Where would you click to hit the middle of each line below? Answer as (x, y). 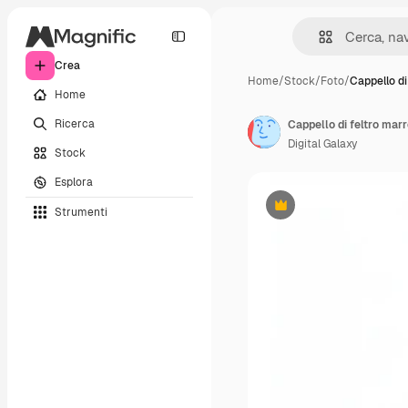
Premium (303, 212)
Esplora (74, 182)
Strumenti (81, 212)
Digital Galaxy (322, 144)
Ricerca (75, 123)
